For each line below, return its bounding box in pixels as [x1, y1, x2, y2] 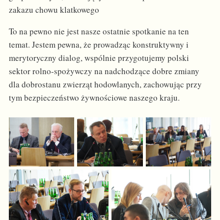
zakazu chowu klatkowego [8, 3, 99, 15]
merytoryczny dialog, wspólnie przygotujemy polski [8, 52, 189, 64]
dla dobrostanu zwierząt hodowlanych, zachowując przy [8, 79, 202, 90]
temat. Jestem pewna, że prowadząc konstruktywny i [8, 39, 189, 51]
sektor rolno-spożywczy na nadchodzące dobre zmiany [8, 65, 199, 77]
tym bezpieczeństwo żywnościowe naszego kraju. [8, 92, 180, 104]
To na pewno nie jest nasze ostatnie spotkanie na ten [8, 26, 189, 37]
